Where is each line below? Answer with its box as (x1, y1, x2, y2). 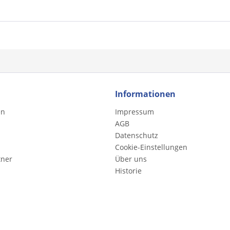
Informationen (115, 88, 176, 100)
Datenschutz (115, 130, 158, 140)
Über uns (115, 154, 147, 164)
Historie (115, 165, 142, 176)
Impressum (115, 106, 154, 117)
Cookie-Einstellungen (115, 142, 187, 152)
